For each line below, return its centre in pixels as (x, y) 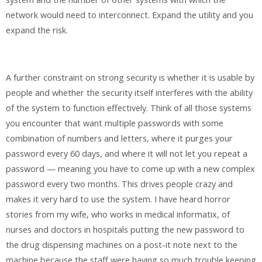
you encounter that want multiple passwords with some (115, 123)
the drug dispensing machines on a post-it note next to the (122, 244)
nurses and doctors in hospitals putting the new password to (125, 229)
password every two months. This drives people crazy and (119, 184)
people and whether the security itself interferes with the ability (129, 92)
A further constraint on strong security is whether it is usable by (130, 77)
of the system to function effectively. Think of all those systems (129, 108)
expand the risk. (37, 30)
